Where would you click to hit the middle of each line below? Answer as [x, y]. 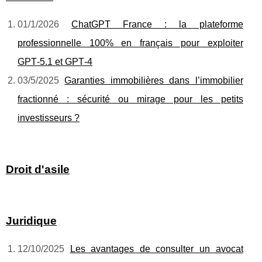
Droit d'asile [38, 170]
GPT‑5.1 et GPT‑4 [55, 62]
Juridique [31, 221]
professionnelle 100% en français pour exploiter [130, 43]
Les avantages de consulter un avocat [156, 249]
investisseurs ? [49, 118]
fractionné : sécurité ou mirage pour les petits [130, 99]
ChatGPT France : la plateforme [157, 25]
